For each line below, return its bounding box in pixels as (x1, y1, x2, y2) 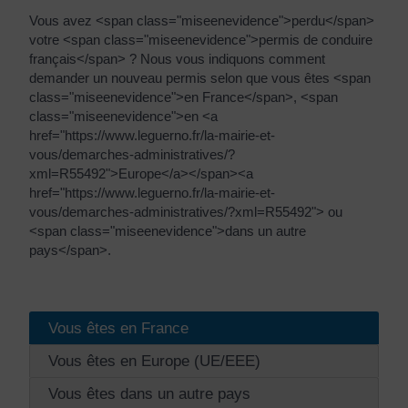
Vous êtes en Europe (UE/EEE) (48, 351, 260, 370)
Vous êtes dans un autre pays (48, 383, 250, 403)
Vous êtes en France (48, 318, 193, 337)
